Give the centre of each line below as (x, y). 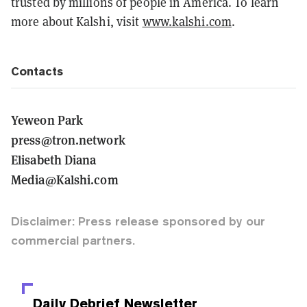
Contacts (37, 71)
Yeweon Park (47, 119)
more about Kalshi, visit (77, 21)
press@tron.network (68, 139)
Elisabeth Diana (54, 159)
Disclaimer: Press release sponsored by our (138, 221)
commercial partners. (73, 240)
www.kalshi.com (187, 21)
